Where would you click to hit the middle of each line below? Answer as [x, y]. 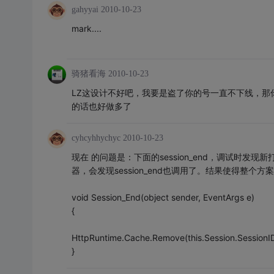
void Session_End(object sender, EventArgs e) [163, 198]
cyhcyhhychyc [96, 138]
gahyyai [85, 10]
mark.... [86, 29]
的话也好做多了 [101, 106]
